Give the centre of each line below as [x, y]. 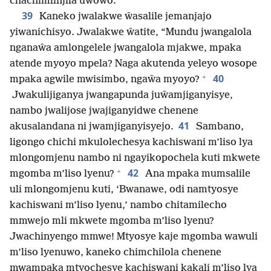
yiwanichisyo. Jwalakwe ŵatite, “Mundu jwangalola [131, 33]
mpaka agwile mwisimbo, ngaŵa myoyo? [105, 80]
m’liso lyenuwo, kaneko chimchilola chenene [116, 253]
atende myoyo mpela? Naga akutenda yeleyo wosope [133, 64]
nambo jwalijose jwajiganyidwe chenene [104, 111]
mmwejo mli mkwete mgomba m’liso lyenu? [112, 221]
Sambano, [219, 127]
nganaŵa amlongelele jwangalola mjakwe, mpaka [126, 48]
